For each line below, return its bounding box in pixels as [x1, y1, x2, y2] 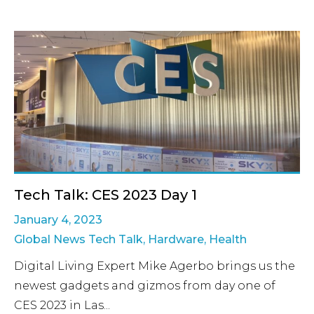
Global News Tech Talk [14, 232, 143, 246]
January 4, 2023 [14, 212, 102, 226]
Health [209, 232, 247, 246]
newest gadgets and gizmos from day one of [14, 278, 275, 292]
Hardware [148, 232, 204, 246]
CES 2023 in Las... [14, 298, 110, 312]
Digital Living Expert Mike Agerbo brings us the [14, 259, 295, 273]
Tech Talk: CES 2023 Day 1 [14, 186, 197, 203]
